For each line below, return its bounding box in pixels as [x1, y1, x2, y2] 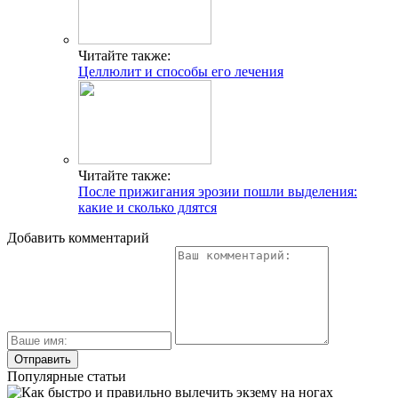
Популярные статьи [7, 369, 126, 385]
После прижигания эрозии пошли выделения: [78, 184, 357, 200]
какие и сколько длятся [78, 200, 217, 216]
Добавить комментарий [7, 230, 149, 246]
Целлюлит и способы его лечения [78, 64, 283, 80]
